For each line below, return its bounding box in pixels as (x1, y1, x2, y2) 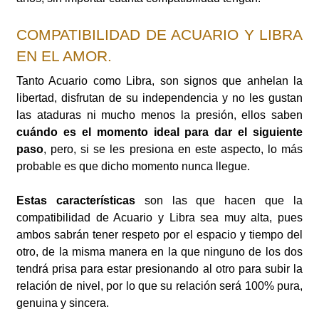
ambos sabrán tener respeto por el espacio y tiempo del (16, 229, 303, 241)
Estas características (16, 194, 135, 207)
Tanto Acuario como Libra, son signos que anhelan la (16, 75, 303, 88)
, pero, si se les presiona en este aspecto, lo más (43, 143, 303, 156)
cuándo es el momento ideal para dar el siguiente (16, 126, 303, 139)
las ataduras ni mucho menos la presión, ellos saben (16, 109, 303, 122)
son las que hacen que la (135, 194, 303, 207)
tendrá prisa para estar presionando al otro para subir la (16, 263, 303, 276)
